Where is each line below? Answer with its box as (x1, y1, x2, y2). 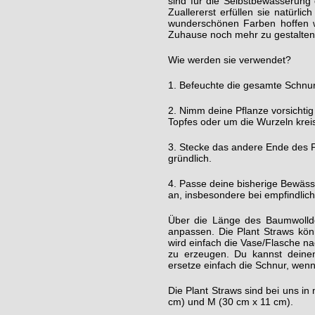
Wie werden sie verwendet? (168, 54, 291, 65)
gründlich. (168, 153, 212, 164)
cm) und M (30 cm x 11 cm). (168, 296, 293, 307)
